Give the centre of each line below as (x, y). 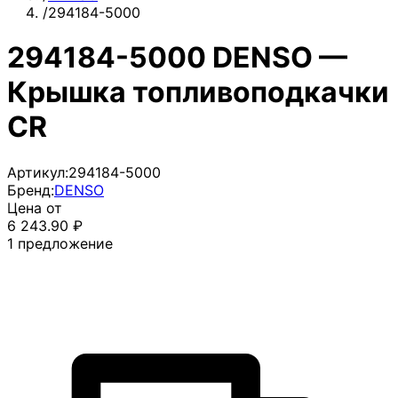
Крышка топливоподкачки (198, 92)
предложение (65, 243)
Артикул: (38, 172)
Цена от (35, 207)
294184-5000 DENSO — (177, 58)
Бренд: (31, 190)
